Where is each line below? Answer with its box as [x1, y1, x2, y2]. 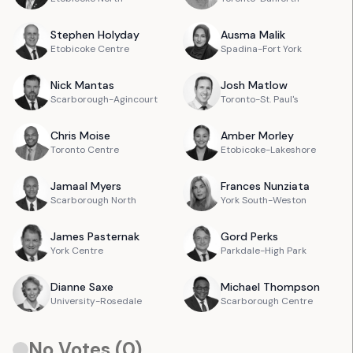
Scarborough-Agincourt [50, 93, 158, 106]
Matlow [247, 78, 288, 92]
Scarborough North [50, 194, 136, 206]
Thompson [262, 280, 320, 294]
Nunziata [263, 179, 310, 193]
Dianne [50, 280, 86, 294]
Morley [258, 128, 294, 143]
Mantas [75, 78, 114, 92]
